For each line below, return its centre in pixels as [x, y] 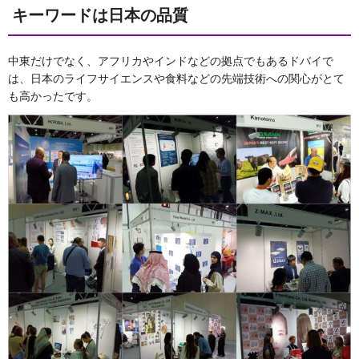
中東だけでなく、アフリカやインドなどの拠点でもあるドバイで [171, 61]
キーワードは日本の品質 [100, 16]
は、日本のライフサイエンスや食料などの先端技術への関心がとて [176, 79]
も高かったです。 [53, 97]
